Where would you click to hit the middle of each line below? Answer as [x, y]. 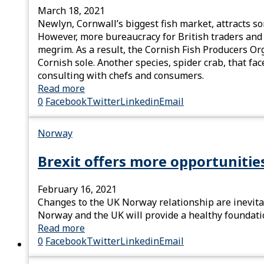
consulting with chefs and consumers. [121, 75]
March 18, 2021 [71, 10]
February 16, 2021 [77, 189]
